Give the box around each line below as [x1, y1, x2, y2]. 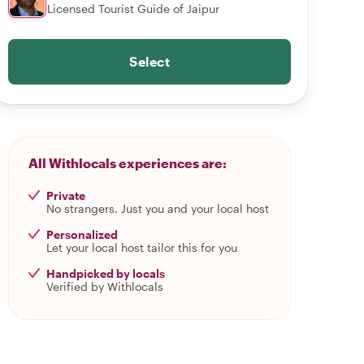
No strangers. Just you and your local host [46, 201, 269, 215]
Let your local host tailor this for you [46, 240, 237, 254]
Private [46, 188, 85, 202]
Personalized [46, 227, 118, 241]
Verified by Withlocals [46, 279, 163, 293]
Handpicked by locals [46, 266, 165, 280]
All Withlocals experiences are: [28, 155, 227, 171]
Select [129, 54, 170, 69]
